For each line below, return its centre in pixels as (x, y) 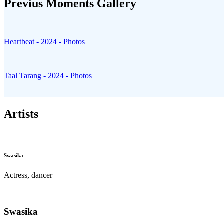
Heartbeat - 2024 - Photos (44, 42)
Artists (21, 114)
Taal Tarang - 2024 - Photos (48, 76)
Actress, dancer (28, 175)
